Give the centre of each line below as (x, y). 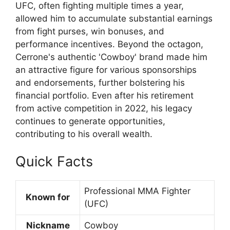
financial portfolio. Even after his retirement (104, 95)
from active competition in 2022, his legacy (104, 108)
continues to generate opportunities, (90, 121)
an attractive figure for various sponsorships (106, 70)
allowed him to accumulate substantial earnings (114, 18)
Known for (48, 197)
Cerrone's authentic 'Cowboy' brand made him (111, 57)
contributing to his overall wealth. (84, 134)
